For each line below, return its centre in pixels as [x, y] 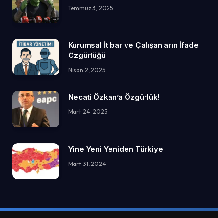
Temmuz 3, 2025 [91, 8]
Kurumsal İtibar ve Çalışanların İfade [133, 45]
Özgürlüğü [87, 55]
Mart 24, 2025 [88, 111]
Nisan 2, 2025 [87, 70]
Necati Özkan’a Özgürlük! [114, 97]
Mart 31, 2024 [87, 163]
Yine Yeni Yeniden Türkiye [116, 149]
